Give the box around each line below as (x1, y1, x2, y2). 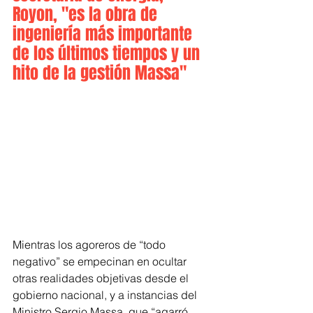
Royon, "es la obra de (13, 2, 161, 27)
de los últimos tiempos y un (13, 41, 204, 66)
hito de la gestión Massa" (13, 61, 187, 85)
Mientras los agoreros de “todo (13, 237, 168, 252)
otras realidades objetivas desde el (13, 270, 191, 285)
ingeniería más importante (13, 22, 196, 46)
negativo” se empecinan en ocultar (13, 254, 189, 268)
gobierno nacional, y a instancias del (13, 287, 200, 302)
